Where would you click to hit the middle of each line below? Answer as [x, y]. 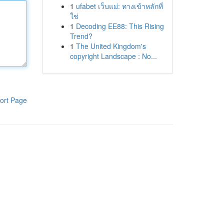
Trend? [81, 36]
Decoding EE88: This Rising [120, 26]
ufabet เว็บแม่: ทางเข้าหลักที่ [119, 6]
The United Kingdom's [111, 46]
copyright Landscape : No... [113, 56]
